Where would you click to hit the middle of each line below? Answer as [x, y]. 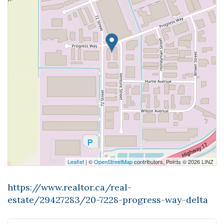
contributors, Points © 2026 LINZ [173, 161]
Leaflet [76, 161]
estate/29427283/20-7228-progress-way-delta [108, 200]
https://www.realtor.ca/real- [69, 187]
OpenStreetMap [113, 161]
